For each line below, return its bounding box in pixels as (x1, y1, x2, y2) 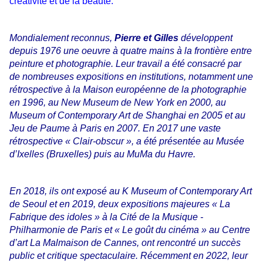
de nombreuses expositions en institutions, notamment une (9, 72, 253, 82)
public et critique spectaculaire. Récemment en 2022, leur (9, 251, 248, 261)
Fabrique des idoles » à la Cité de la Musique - (9, 212, 203, 222)
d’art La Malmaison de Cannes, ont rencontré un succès (9, 238, 241, 248)
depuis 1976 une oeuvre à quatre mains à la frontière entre (9, 46, 252, 56)
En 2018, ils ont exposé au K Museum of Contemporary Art (9, 186, 252, 197)
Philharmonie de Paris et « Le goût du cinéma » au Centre (9, 225, 250, 235)
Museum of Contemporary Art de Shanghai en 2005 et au (9, 110, 245, 121)
